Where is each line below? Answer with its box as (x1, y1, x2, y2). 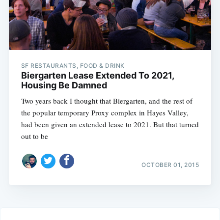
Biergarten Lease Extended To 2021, (21, 70, 174, 81)
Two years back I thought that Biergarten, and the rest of (21, 95, 192, 106)
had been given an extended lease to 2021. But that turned (21, 119, 199, 129)
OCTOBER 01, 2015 (141, 161, 199, 169)
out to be (21, 131, 48, 141)
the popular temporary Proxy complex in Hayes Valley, (21, 107, 189, 117)
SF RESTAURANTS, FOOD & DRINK (21, 61, 125, 69)
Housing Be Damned (21, 80, 107, 90)
